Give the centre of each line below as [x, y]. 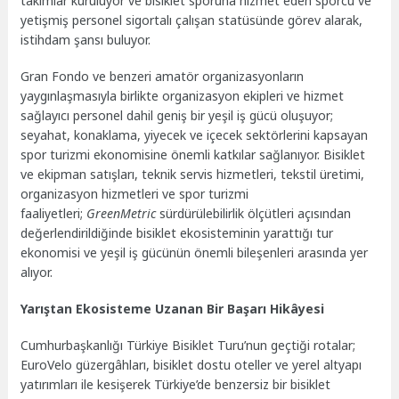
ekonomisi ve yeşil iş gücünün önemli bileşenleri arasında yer [195, 253]
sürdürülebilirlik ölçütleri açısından [254, 214]
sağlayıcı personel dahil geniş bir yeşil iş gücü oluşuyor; [177, 116]
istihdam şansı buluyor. [86, 40]
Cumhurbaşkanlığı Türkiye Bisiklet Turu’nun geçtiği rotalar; [188, 345]
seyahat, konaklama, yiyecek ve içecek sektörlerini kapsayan [195, 135]
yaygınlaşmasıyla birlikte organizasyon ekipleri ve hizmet [183, 96]
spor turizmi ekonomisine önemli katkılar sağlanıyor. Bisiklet [193, 155]
